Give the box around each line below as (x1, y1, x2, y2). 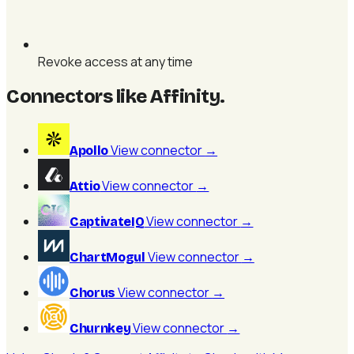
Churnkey (70, 321, 131, 337)
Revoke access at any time (38, 52, 193, 70)
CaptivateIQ (70, 214, 145, 230)
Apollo (70, 143, 109, 159)
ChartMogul (70, 250, 145, 265)
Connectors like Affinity (6, 85, 220, 108)
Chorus (70, 285, 116, 301)
